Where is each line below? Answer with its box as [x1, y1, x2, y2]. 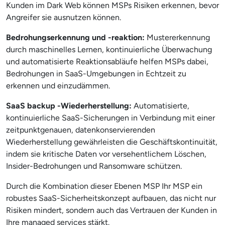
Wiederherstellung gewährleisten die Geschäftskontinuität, [6, 137, 217, 147]
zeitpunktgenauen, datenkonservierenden [6, 125, 155, 135]
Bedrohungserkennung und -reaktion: [6, 33, 145, 42]
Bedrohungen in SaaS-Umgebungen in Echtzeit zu [6, 69, 186, 78]
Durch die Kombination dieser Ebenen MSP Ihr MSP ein [6, 181, 202, 191]
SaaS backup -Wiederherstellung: [6, 101, 132, 110]
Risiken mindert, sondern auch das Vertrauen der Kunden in [6, 205, 217, 215]
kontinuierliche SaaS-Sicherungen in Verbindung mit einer [6, 113, 215, 123]
